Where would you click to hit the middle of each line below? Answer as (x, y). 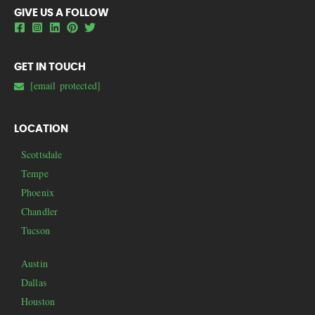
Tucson (36, 230)
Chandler (40, 211)
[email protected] (65, 85)
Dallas (34, 282)
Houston (38, 301)
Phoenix (38, 192)
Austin (34, 263)
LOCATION (41, 128)
